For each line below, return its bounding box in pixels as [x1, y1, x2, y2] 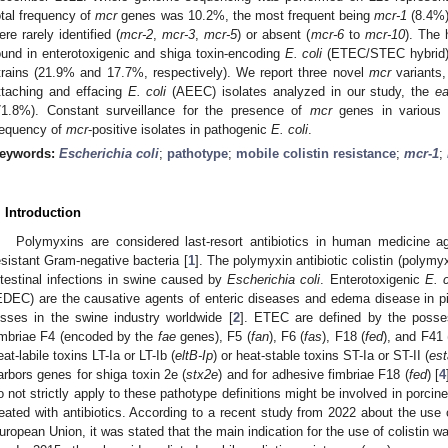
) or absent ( [237, 26, 311, 42]
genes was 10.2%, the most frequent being [117, 7, 375, 23]
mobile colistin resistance [236, 145, 396, 161]
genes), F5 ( [175, 328, 251, 344]
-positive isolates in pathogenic [88, 121, 271, 137]
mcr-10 [364, 26, 405, 42]
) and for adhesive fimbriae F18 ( [218, 366, 409, 382]
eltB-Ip [175, 347, 213, 363]
